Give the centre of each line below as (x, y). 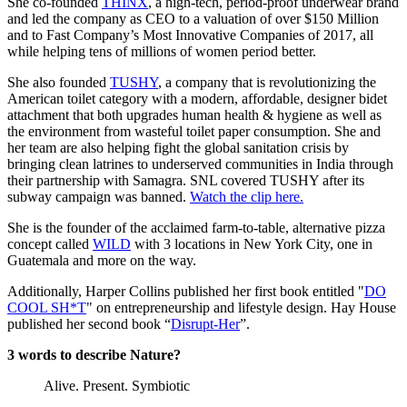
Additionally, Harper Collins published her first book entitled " (186, 292)
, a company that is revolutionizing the (267, 83)
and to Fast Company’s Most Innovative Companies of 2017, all (190, 35)
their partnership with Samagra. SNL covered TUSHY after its (186, 181)
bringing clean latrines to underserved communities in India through (200, 164)
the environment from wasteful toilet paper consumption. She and (194, 132)
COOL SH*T (47, 308)
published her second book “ (89, 324)
